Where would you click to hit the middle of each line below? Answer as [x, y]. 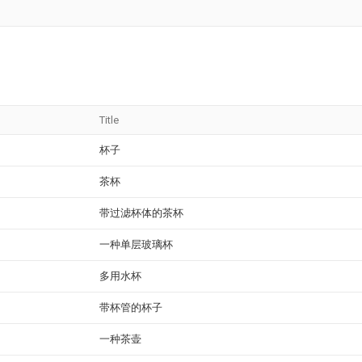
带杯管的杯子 [131, 307]
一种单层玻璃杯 [136, 244]
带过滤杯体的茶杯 [141, 213]
